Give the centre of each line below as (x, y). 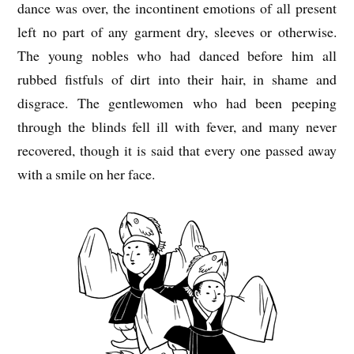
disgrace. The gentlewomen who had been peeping (177, 102)
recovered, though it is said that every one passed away (177, 150)
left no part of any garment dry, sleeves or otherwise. (177, 31)
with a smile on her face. (87, 173)
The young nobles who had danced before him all (177, 55)
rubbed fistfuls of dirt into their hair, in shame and (177, 79)
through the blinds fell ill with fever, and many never (177, 126)
